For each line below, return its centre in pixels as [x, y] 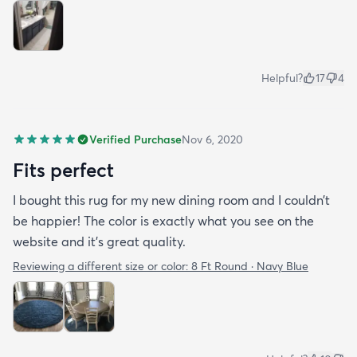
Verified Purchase [135, 139]
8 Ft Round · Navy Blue [250, 266]
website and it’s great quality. [99, 241]
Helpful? [282, 78]
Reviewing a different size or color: [102, 266]
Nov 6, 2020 [212, 139]
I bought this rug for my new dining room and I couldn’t [171, 200]
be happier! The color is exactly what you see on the [163, 220]
